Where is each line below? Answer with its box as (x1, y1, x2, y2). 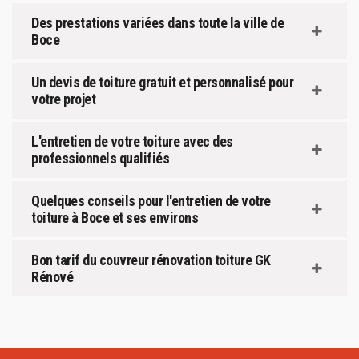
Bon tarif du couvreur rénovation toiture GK (31, 252, 271, 269)
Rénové (31, 268, 73, 286)
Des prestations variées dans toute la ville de (31, 14, 284, 32)
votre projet (31, 91, 95, 108)
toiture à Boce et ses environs (31, 209, 198, 227)
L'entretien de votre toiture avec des (31, 133, 233, 151)
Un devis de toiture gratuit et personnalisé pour (31, 74, 293, 91)
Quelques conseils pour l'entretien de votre (31, 192, 271, 210)
